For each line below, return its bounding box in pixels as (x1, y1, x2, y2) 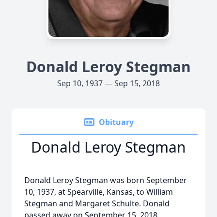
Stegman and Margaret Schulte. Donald (24, 198, 170, 209)
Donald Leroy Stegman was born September (24, 175, 187, 186)
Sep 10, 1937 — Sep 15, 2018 (57, 78, 160, 89)
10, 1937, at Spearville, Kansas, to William (24, 186, 173, 197)
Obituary (99, 117, 134, 127)
